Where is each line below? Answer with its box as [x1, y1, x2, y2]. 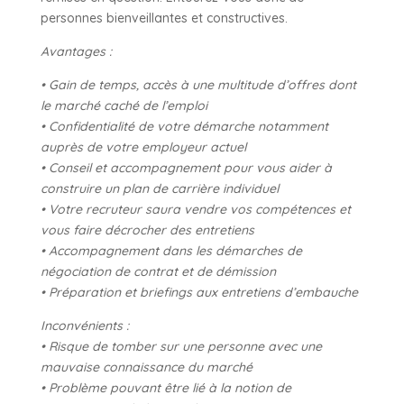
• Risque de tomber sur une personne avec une [40, 337, 322, 354]
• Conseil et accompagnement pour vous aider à [40, 159, 332, 176]
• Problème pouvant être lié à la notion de [40, 379, 291, 396]
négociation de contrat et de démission [40, 262, 276, 280]
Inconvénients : [40, 317, 129, 334]
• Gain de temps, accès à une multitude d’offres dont [40, 76, 356, 93]
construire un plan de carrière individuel [40, 179, 279, 197]
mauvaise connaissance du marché [40, 358, 252, 375]
